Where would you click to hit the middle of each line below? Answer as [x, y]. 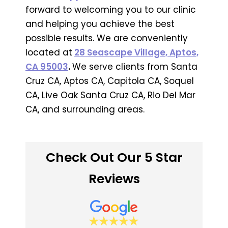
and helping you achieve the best [100, 24]
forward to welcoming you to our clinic [111, 9]
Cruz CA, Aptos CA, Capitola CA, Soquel [110, 81]
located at [49, 52]
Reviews [114, 179]
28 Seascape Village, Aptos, [136, 52]
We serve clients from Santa [135, 66]
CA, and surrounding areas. [85, 109]
